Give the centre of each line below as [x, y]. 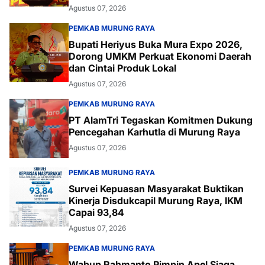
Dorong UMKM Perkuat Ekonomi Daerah [160, 56]
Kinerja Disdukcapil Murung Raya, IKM [156, 201]
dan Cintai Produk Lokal [122, 68]
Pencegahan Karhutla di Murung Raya [154, 132]
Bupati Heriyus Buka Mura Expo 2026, [156, 45]
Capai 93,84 [96, 213]
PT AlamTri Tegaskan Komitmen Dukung [161, 120]
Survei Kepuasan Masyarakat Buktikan [156, 189]
